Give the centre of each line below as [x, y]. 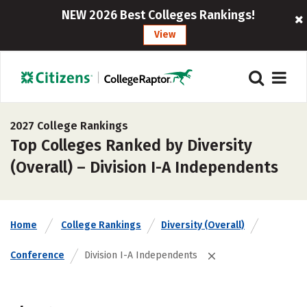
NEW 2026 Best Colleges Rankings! [158, 15]
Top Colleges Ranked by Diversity [131, 145]
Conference [37, 255]
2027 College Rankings [69, 126]
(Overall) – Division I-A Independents [144, 167]
